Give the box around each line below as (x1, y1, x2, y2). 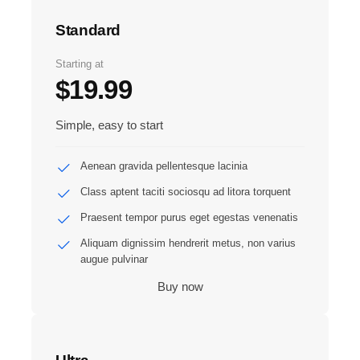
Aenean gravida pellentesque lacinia (80, 159, 247, 172)
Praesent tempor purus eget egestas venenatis (80, 211, 298, 223)
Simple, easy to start (55, 117, 164, 132)
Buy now (157, 279, 203, 293)
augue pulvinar (80, 252, 148, 265)
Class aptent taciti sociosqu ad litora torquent (80, 185, 291, 198)
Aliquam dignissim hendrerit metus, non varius (80, 236, 296, 249)
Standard (55, 20, 121, 39)
